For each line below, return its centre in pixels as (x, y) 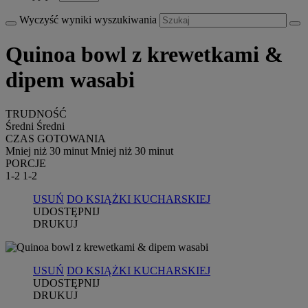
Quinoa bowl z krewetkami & (144, 55)
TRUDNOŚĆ (36, 113)
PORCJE (26, 163)
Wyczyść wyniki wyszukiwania (89, 20)
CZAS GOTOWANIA (56, 138)
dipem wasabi (70, 80)
